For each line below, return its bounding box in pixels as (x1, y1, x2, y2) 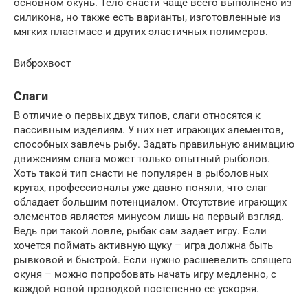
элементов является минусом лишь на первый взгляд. (14, 210, 284, 223)
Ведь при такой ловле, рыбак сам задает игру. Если (14, 225, 267, 238)
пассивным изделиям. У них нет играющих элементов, (14, 124, 283, 137)
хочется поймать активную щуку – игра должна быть (14, 239, 273, 252)
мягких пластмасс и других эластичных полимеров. (14, 25, 268, 38)
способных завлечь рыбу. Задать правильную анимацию (14, 138, 294, 151)
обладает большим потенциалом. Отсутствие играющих (14, 196, 287, 209)
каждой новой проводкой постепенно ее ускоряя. (14, 283, 259, 296)
